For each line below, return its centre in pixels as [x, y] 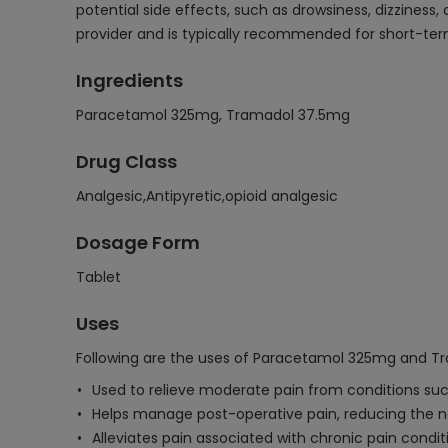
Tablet [98, 277]
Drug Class [126, 161]
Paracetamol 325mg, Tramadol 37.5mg [213, 115]
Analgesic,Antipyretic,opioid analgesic [207, 196]
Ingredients [129, 80]
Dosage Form [138, 242]
